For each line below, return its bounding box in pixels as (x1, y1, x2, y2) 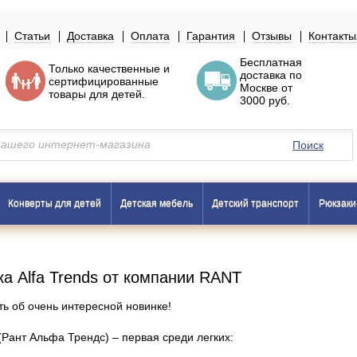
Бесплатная (240, 56, 302, 69)
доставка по (240, 69, 302, 81)
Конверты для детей (8, 198, 101, 209)
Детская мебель (120, 198, 193, 209)
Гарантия (186, 29, 235, 42)
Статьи (14, 29, 50, 42)
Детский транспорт (212, 198, 299, 209)
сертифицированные (49, 75, 159, 88)
